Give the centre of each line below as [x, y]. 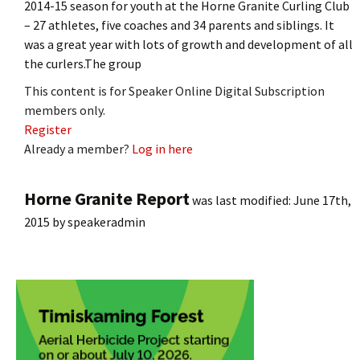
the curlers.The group [83, 63]
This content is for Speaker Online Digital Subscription [174, 90]
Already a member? [78, 148]
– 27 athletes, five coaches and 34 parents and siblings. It [179, 25]
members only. [65, 110]
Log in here [162, 148]
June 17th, [322, 200]
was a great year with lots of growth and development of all [188, 44]
